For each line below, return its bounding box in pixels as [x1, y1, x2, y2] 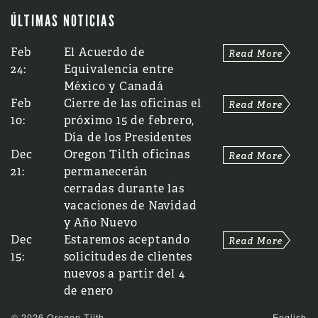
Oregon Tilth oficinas [63, 147, 190, 163]
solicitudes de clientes [63, 249, 193, 265]
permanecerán [63, 164, 148, 180]
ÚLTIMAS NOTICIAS [11, 11, 116, 31]
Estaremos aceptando [63, 232, 190, 248]
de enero [63, 283, 114, 299]
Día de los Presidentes [63, 130, 192, 146]
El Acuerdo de [63, 45, 146, 60]
